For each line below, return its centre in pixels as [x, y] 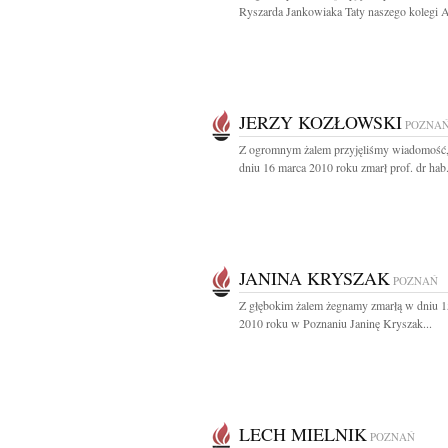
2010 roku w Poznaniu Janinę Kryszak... [335, 323]
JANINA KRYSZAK [314, 278]
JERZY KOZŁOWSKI [320, 122]
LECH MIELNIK [303, 434]
